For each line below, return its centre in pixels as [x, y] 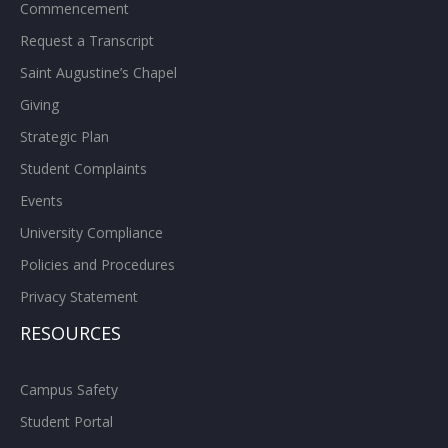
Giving [39, 104]
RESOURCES [70, 332]
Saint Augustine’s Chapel [98, 72]
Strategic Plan [64, 136]
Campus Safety [69, 389]
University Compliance [91, 232]
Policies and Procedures [97, 264]
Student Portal [66, 421]
